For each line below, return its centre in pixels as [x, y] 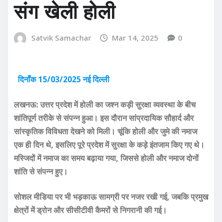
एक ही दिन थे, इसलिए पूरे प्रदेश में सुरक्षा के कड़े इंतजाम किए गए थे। [109, 144]
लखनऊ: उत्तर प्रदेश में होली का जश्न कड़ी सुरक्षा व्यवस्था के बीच [105, 104]
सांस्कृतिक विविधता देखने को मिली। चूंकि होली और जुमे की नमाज [106, 131]
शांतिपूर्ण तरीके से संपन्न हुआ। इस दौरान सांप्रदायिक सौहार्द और [104, 118]
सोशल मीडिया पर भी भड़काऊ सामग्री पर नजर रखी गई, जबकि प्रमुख [111, 196]
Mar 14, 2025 [136, 38]
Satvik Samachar [61, 38]
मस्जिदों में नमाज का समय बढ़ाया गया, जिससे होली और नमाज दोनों [106, 158]
